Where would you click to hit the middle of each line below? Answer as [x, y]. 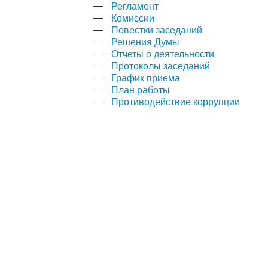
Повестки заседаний [157, 29]
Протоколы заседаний [161, 65]
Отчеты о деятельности [163, 53]
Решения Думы [146, 41]
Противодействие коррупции [176, 101]
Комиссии [133, 17]
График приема [146, 77]
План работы [141, 89]
